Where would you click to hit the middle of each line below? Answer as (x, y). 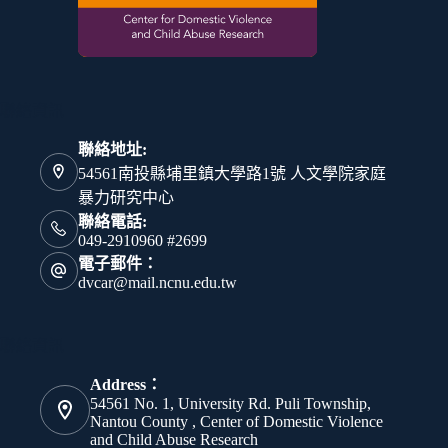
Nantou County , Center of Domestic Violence (236, 421)
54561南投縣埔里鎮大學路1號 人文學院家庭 (231, 173)
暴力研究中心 (125, 197)
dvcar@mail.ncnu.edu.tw (157, 282)
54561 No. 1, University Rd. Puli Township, (230, 403)
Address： (126, 384)
